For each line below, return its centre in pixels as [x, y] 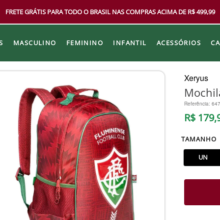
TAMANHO [199, 139]
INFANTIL [130, 42]
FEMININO [85, 42]
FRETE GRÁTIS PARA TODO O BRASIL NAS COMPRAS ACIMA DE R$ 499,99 [110, 12]
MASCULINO [35, 42]
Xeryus [196, 78]
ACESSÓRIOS [179, 42]
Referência [196, 103]
